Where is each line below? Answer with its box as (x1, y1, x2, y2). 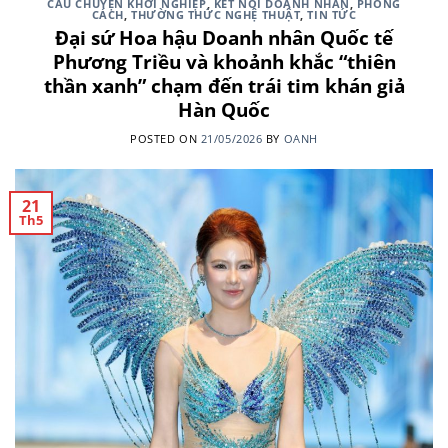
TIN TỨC (307, 7, 357, 23)
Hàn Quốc (178, 95, 270, 123)
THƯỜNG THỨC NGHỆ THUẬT (131, 7, 301, 23)
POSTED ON (130, 130, 201, 146)
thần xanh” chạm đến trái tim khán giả (43, 71, 405, 99)
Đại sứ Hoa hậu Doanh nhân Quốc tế (55, 23, 393, 51)
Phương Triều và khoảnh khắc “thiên (52, 47, 396, 75)
